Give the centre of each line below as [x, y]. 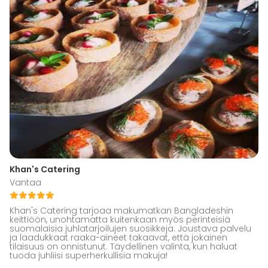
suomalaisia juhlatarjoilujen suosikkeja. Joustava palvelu [130, 229]
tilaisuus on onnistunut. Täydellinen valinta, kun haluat [124, 247]
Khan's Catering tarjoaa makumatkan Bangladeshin [121, 211]
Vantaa [25, 183]
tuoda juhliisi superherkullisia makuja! [89, 256]
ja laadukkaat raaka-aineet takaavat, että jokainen [118, 238]
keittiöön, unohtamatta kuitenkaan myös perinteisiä [120, 220]
